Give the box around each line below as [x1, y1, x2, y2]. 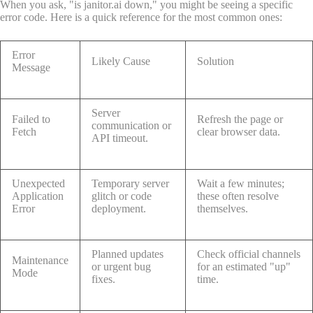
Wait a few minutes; [197, 177, 284, 190]
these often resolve [197, 190, 279, 203]
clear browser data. [197, 126, 280, 138]
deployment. [92, 203, 146, 215]
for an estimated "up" [197, 261, 291, 273]
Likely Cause [92, 55, 150, 68]
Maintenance [12, 254, 68, 267]
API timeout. [92, 132, 148, 145]
